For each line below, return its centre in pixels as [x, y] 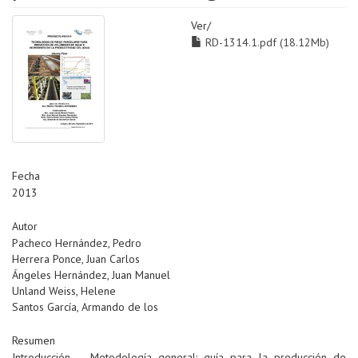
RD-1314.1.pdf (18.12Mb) [266, 43]
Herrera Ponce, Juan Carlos [76, 259]
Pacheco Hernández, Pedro [77, 243]
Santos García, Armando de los [85, 307]
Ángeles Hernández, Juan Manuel [91, 275]
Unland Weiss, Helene [64, 291]
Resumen [34, 341]
